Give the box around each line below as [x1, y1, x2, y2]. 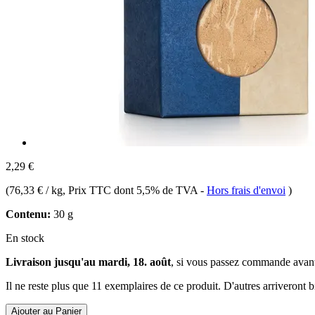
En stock [6, 231, 44, 244]
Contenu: [6, 207, 51, 220]
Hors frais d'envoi [207, 184, 285, 196]
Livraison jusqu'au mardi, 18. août [6, 255, 171, 268]
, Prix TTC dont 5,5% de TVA [63, 184, 200, 196]
